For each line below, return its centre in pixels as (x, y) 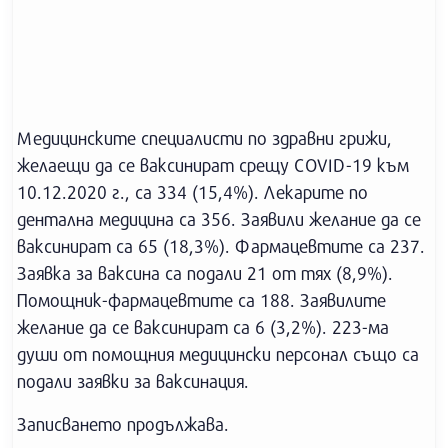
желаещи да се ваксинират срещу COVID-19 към (213, 165)
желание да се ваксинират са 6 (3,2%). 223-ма (203, 327)
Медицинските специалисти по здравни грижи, (204, 138)
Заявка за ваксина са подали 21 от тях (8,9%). (205, 273)
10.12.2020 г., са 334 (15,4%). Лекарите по (192, 192)
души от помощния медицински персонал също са (218, 354)
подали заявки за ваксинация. (133, 381)
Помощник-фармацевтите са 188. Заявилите (201, 300)
